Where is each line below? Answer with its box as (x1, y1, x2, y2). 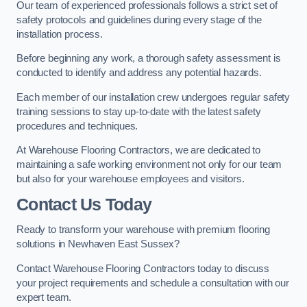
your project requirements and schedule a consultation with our (16, 277, 289, 288)
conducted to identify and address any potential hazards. (16, 67, 262, 79)
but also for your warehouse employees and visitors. (16, 173, 245, 185)
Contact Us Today (16, 195, 152, 214)
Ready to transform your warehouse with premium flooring (16, 224, 271, 236)
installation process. (16, 28, 103, 40)
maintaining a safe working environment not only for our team (16, 159, 282, 171)
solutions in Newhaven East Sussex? (16, 238, 180, 250)
